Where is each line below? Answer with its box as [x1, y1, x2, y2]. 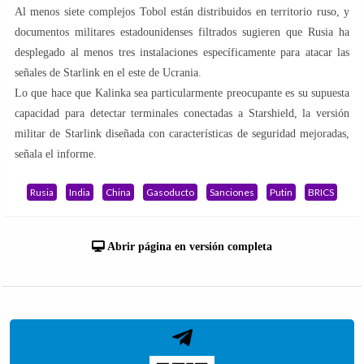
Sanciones [210, 185, 254, 198]
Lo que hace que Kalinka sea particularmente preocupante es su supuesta [15, 86, 349, 99]
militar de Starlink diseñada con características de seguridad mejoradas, [15, 127, 349, 140]
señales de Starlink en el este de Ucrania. [15, 66, 201, 79]
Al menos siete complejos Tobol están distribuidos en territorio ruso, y [15, 5, 349, 18]
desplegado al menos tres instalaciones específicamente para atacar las [15, 45, 349, 58]
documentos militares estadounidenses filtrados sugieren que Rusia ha [15, 25, 349, 38]
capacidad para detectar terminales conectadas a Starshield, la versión [15, 106, 349, 119]
